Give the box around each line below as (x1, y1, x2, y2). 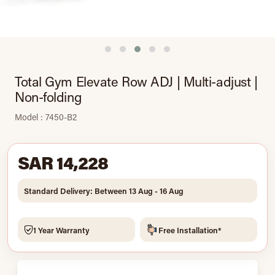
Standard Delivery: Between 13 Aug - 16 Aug (24, 185, 184, 196)
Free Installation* (158, 224, 222, 235)
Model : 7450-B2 (15, 111, 77, 123)
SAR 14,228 (18, 150, 109, 174)
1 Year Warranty (33, 224, 90, 235)
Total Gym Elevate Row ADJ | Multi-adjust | (15, 72, 258, 90)
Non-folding (15, 88, 82, 106)
